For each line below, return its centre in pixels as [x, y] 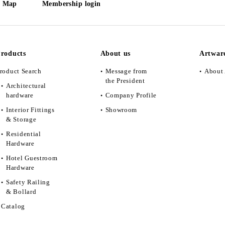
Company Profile [131, 95]
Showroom [121, 109]
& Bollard [21, 191]
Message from [126, 71]
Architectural [26, 85]
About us [116, 53]
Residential [24, 134]
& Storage [21, 119]
